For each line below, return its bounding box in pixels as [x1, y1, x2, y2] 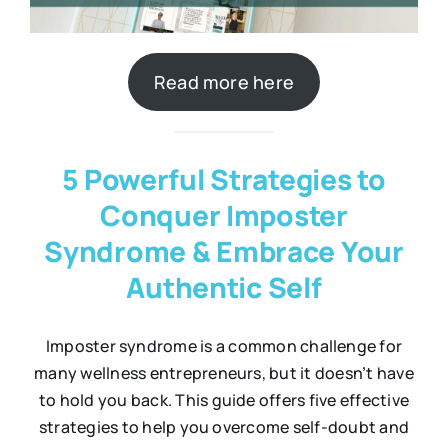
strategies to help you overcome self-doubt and [38, 415, 410, 438]
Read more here [153, 69, 295, 94]
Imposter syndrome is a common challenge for [45, 334, 403, 357]
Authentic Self [126, 267, 322, 306]
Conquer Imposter [100, 195, 348, 234]
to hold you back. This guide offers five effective [39, 388, 409, 411]
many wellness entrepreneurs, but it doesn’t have [34, 361, 414, 384]
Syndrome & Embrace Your [44, 231, 404, 270]
